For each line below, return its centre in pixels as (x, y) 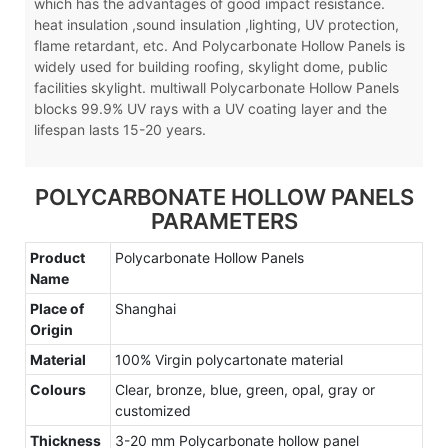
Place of (57, 308)
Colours (58, 389)
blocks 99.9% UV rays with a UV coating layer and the (210, 109)
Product (57, 257)
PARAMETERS (224, 220)
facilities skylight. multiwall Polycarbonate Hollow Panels (216, 88)
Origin (51, 329)
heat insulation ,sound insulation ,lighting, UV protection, (216, 25)
